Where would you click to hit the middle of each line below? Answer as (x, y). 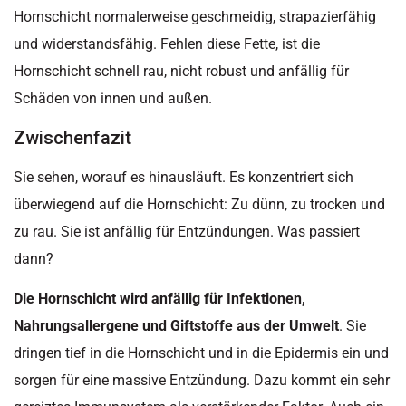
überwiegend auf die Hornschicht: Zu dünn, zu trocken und (199, 204)
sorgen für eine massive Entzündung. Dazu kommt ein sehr (202, 381)
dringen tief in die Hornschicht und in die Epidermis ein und (201, 353)
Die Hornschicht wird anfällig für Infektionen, (159, 299)
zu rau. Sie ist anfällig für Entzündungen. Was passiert (187, 231)
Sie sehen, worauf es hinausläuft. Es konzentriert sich (184, 177)
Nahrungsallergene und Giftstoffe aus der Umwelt (176, 326)
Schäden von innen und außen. (113, 99)
